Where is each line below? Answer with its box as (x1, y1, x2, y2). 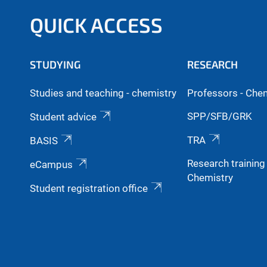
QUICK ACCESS (30, 13, 163, 37)
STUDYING (30, 58, 80, 71)
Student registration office (30, 182, 148, 194)
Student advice (30, 110, 97, 123)
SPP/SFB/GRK (187, 110, 252, 122)
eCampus (30, 158, 73, 170)
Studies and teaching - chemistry (30, 86, 176, 99)
